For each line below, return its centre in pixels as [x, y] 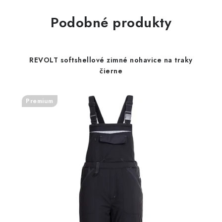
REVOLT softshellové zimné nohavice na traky [111, 60]
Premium [40, 101]
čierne [111, 71]
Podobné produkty [111, 22]
